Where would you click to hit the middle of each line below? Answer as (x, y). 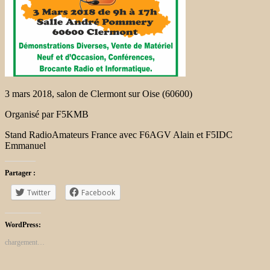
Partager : (20, 173)
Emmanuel (25, 145)
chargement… (25, 242)
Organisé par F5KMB (47, 114)
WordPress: (23, 224)
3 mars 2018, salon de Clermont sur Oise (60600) (99, 93)
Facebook (98, 192)
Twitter (39, 192)
